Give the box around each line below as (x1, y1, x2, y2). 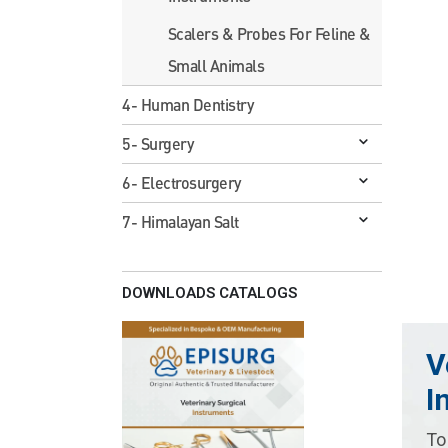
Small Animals (167, 55, 265, 75)
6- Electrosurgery (122, 172, 241, 192)
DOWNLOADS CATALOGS (122, 283, 297, 302)
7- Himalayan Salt (122, 211, 239, 231)
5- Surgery (122, 133, 194, 153)
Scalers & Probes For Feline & (167, 23, 371, 43)
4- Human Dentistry (122, 94, 254, 114)
